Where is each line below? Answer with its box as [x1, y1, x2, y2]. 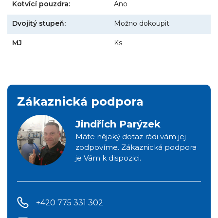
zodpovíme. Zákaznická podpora [75, 143, 197, 152]
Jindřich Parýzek [75, 118, 161, 130]
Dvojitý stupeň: [12, 18, 66, 28]
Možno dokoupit [114, 18, 169, 28]
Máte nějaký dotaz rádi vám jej [75, 132, 186, 142]
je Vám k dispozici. [75, 153, 141, 163]
